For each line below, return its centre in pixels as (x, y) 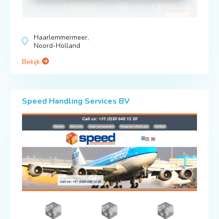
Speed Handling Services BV (76, 101)
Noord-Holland (57, 45)
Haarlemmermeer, (61, 37)
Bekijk (32, 62)
